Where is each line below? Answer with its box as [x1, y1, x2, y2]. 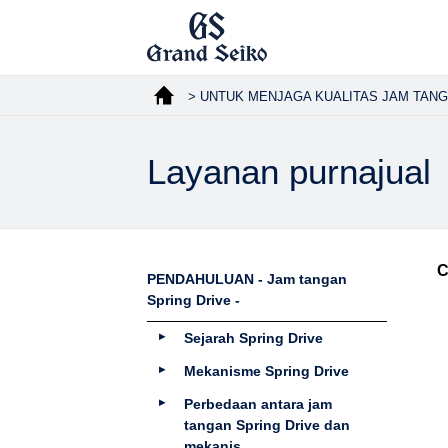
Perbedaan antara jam [184, 396, 332, 412]
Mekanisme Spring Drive [184, 363, 349, 379]
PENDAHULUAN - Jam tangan [147, 271, 347, 287]
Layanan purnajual [147, 152, 431, 191]
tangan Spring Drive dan [184, 417, 350, 433]
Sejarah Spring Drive [184, 330, 323, 346]
